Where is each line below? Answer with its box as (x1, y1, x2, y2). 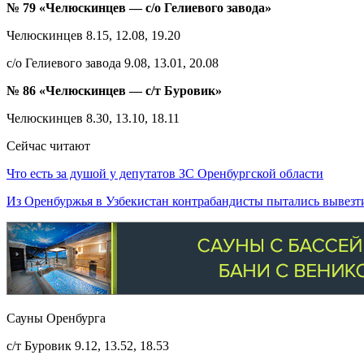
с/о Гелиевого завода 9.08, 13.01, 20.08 (6, 55, 219, 70)
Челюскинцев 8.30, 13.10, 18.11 (6, 110, 180, 125)
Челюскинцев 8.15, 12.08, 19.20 (6, 28, 180, 42)
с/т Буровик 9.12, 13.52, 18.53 (6, 338, 169, 353)
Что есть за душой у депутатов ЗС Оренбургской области (6, 166, 323, 180)
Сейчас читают (6, 138, 90, 153)
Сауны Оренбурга (6, 310, 106, 325)
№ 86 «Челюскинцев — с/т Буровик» (6, 83, 222, 97)
